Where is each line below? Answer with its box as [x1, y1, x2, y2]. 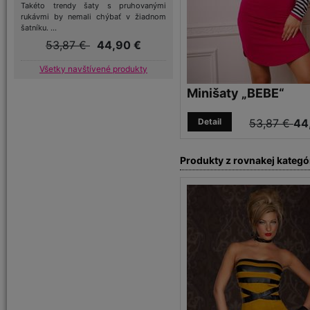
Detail [198, 116, 221, 127]
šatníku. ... [21, 23, 57, 33]
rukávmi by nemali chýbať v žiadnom [21, 12, 166, 22]
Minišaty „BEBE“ [187, 86, 284, 100]
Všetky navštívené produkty [39, 64, 147, 75]
